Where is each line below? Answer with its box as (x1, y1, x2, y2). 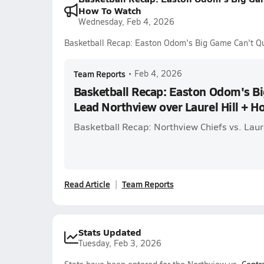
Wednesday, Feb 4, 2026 (78, 16, 174, 27)
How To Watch (78, 4, 141, 17)
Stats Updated (78, 225, 141, 239)
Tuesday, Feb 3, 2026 (78, 237, 161, 249)
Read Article (64, 178, 110, 190)
